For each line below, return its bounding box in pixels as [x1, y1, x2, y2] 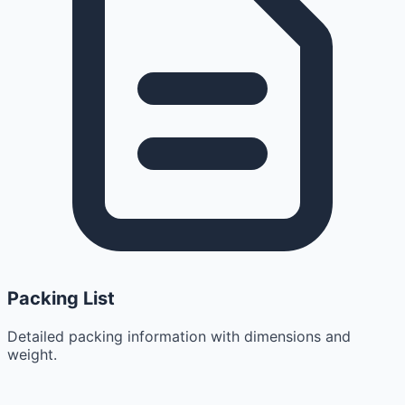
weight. [7, 345, 57, 364]
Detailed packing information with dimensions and [7, 327, 351, 346]
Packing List [7, 287, 115, 310]
